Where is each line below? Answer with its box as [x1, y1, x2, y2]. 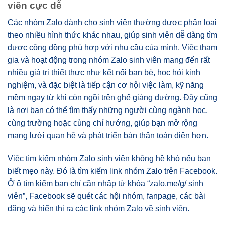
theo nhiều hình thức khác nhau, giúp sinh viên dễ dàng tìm [8, 31, 217, 40]
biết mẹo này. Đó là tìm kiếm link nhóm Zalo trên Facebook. [8, 166, 217, 175]
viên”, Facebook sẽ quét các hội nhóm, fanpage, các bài [8, 191, 205, 200]
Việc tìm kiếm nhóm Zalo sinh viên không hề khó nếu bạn [8, 154, 211, 163]
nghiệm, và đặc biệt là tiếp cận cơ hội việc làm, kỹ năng [8, 81, 204, 90]
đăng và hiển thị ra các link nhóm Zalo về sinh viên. [8, 204, 189, 213]
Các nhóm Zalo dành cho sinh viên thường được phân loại [8, 18, 217, 27]
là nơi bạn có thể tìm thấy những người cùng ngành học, [8, 106, 208, 115]
